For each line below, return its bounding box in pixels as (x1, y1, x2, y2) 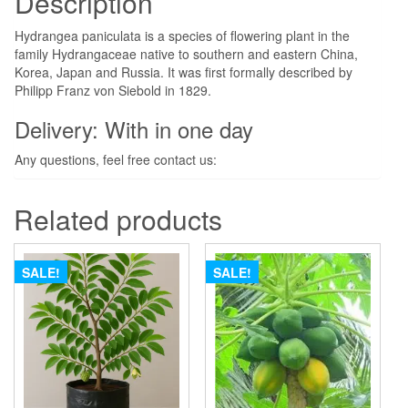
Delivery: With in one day (15, 113, 253, 146)
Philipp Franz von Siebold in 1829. (15, 81, 211, 100)
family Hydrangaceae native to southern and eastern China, (15, 45, 358, 64)
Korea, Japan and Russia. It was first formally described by (15, 63, 352, 82)
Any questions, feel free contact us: (15, 150, 217, 169)
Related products (14, 199, 222, 240)
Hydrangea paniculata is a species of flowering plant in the (15, 26, 350, 46)
